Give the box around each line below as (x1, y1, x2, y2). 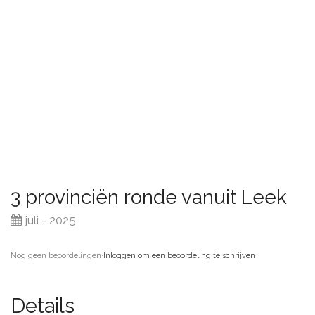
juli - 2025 (22, 213, 76, 227)
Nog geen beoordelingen (11, 251, 101, 260)
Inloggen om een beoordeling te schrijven (103, 251, 255, 260)
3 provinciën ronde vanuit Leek (11, 186, 287, 209)
